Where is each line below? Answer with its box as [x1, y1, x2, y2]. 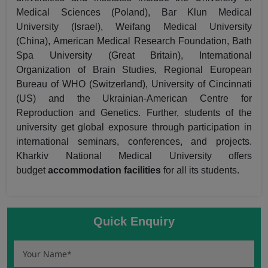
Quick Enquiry [93, 215, 175, 228]
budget [16, 165, 48, 175]
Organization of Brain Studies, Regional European [16, 65, 252, 75]
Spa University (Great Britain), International [16, 50, 252, 60]
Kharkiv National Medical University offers [16, 151, 252, 161]
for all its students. [161, 165, 239, 175]
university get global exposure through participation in [16, 122, 252, 132]
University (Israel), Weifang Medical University [16, 22, 252, 32]
